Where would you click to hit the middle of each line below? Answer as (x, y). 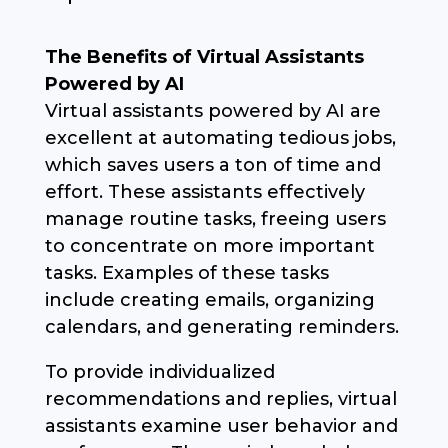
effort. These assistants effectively (204, 192)
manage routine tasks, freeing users (215, 219)
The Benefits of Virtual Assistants (204, 57)
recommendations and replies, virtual (220, 399)
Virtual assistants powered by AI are (212, 111)
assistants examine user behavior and (221, 426)
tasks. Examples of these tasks (186, 273)
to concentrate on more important (209, 246)
